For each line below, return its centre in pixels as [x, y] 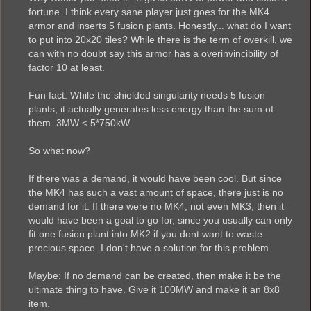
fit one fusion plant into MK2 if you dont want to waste [145, 234]
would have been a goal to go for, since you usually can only [160, 220]
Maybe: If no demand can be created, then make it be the [155, 276]
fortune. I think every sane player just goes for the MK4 [149, 12]
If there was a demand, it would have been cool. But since [155, 179]
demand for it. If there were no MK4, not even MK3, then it [156, 207]
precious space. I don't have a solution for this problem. [150, 248]
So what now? [59, 151]
